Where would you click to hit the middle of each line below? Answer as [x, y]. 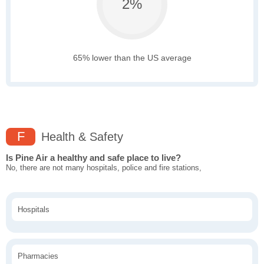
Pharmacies [38, 256]
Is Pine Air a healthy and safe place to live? [93, 158]
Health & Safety [80, 137]
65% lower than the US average [132, 58]
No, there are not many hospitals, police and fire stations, [104, 168]
